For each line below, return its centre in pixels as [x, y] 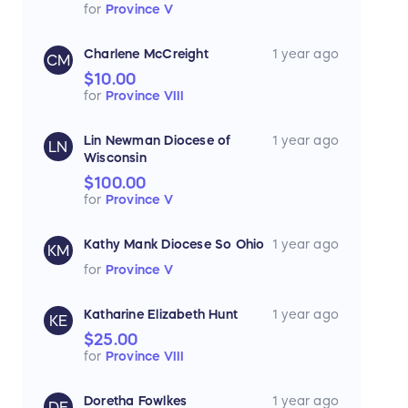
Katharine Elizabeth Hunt [161, 315]
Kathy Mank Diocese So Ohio [174, 245]
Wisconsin [115, 158]
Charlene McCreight [146, 54]
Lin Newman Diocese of [158, 141]
